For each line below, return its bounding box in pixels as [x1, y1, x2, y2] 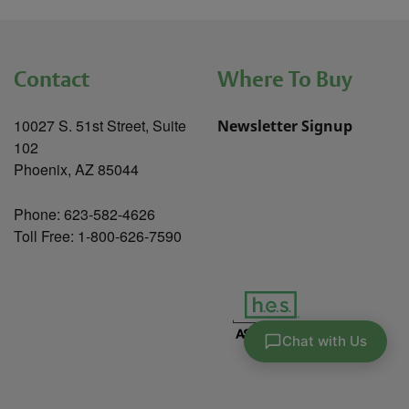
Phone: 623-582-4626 [13, 204, 155, 225]
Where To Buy [217, 65, 353, 93]
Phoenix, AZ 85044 [13, 159, 139, 181]
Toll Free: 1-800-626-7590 [13, 225, 182, 247]
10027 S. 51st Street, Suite [13, 115, 186, 137]
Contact [13, 65, 89, 93]
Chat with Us [282, 332, 367, 350]
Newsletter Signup [217, 116, 353, 137]
